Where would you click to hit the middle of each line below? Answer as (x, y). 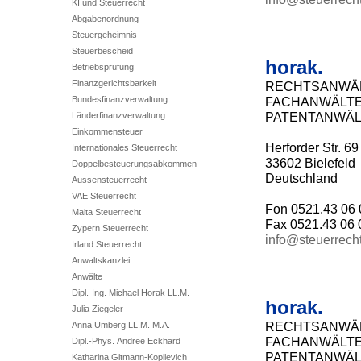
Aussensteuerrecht (109, 180)
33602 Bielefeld (310, 163)
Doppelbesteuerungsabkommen (134, 164)
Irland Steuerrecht (106, 244)
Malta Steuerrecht (106, 212)
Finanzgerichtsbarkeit (114, 83)
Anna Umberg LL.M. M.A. (120, 325)
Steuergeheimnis (104, 35)
